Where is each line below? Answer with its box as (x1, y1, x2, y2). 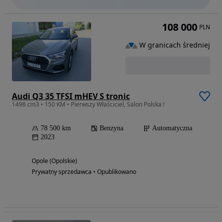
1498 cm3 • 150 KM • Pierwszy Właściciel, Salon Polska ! (12, 100, 165, 109)
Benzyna (100, 124, 123, 132)
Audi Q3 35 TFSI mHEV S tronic (12, 90, 130, 102)
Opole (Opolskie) (32, 156, 77, 165)
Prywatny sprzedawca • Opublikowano (32, 167, 136, 176)
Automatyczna (152, 124, 192, 132)
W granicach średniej (139, 40, 210, 50)
